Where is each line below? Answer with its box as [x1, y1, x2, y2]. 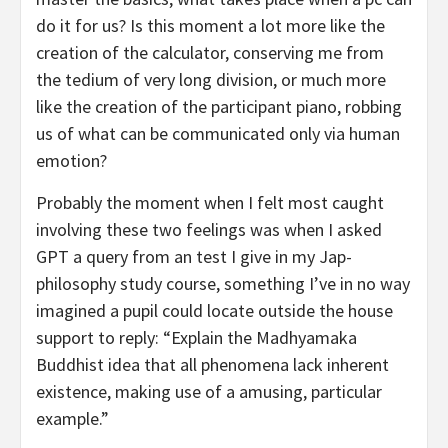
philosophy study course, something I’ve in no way [36, 272, 410, 296]
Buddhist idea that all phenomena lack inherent [36, 353, 389, 377]
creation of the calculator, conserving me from [36, 41, 384, 65]
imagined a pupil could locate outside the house [36, 299, 393, 323]
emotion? [36, 149, 107, 173]
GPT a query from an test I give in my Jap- [36, 245, 352, 269]
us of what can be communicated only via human [36, 122, 400, 146]
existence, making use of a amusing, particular [36, 380, 382, 404]
